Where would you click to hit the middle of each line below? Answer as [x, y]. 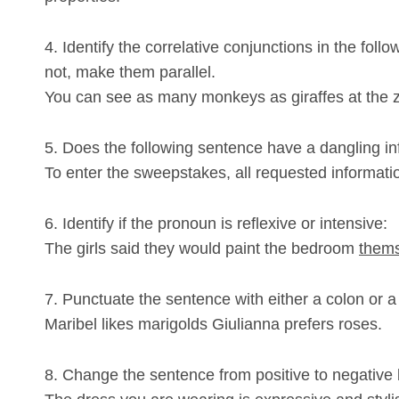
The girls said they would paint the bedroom [202, 249]
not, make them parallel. [130, 73]
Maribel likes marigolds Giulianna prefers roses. [213, 324]
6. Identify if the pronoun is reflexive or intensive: [216, 224]
